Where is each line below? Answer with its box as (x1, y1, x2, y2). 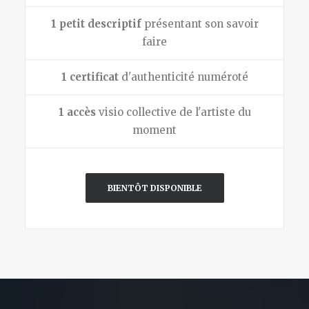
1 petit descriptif (50, 17, 141, 30)
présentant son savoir (141, 17, 259, 30)
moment (132, 123, 177, 137)
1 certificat (61, 70, 119, 83)
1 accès (58, 106, 96, 119)
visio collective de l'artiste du (95, 106, 251, 119)
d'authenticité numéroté (118, 70, 248, 83)
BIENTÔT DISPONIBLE (107, 183, 202, 193)
